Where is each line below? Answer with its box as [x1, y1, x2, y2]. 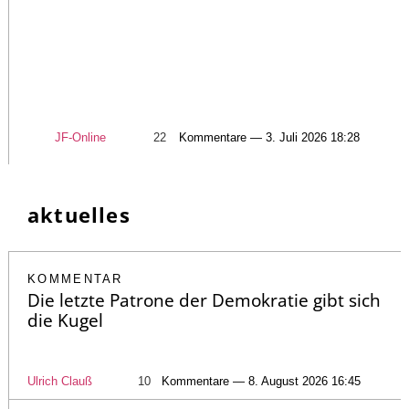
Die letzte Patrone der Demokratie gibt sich [27, 288, 381, 312]
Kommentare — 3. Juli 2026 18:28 [179, 130, 360, 144]
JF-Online [55, 130, 106, 144]
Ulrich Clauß [27, 373, 92, 388]
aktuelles [27, 200, 131, 228]
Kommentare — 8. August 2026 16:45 [162, 373, 361, 388]
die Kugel [27, 308, 103, 332]
